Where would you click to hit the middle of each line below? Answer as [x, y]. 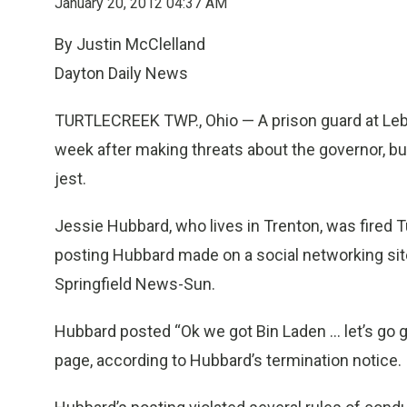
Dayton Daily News [121, 73]
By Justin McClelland [130, 44]
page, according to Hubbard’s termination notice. [228, 360]
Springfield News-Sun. [135, 284]
